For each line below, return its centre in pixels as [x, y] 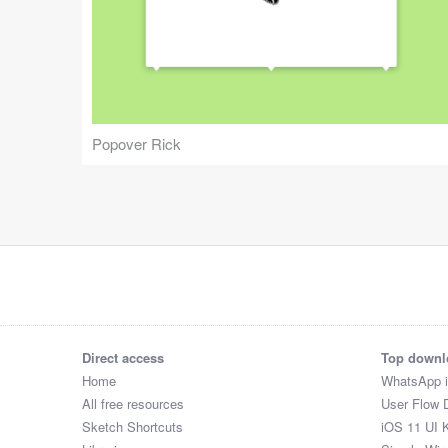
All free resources [133, 404]
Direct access [123, 358]
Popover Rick [136, 144]
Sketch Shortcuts [132, 427]
